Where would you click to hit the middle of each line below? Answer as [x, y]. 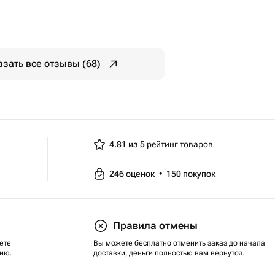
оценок [141, 174]
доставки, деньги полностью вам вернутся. [169, 253]
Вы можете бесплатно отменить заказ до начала [179, 243]
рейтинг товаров [179, 144]
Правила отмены [155, 226]
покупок [199, 174]
